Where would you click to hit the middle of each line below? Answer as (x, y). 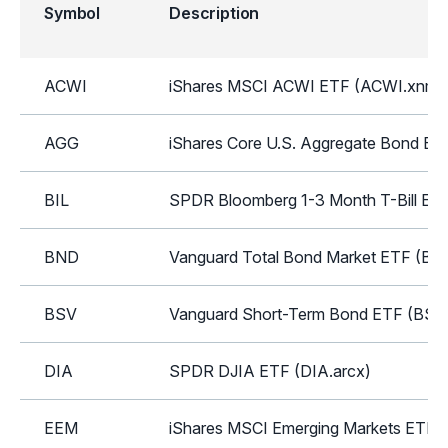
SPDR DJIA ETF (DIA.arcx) (270, 370)
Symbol (72, 12)
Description (214, 12)
